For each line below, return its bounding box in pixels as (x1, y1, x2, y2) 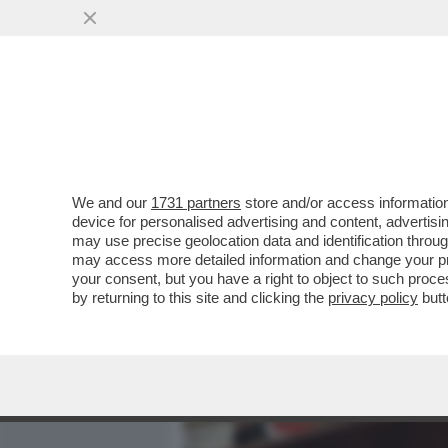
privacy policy (328, 289, 418, 306)
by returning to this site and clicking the (72, 289, 328, 306)
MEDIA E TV (256, 115, 340, 139)
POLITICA (366, 115, 436, 139)
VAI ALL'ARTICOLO (212, 262, 354, 279)
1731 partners (151, 194, 241, 211)
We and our (72, 194, 151, 211)
